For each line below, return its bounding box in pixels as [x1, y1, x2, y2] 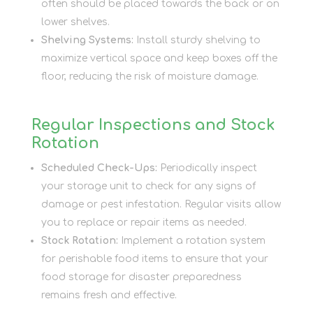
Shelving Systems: [41, 34, 133, 45]
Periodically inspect [156, 162, 257, 173]
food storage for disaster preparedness [41, 271, 242, 282]
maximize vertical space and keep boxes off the [41, 52, 277, 64]
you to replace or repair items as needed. [41, 217, 247, 228]
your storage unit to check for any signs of [41, 180, 256, 191]
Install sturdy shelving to [133, 34, 261, 45]
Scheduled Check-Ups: [41, 162, 157, 173]
